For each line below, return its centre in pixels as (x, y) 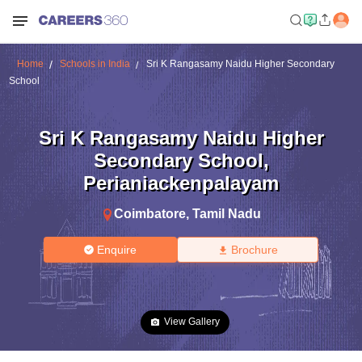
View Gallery (192, 322)
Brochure (254, 250)
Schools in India (95, 64)
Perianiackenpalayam (181, 183)
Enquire (117, 250)
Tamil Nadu (227, 213)
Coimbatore (150, 213)
